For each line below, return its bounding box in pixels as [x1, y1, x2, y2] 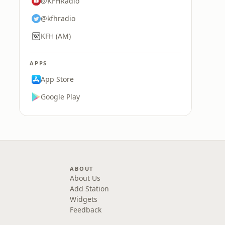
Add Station [70, 184, 109, 193]
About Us [70, 173, 101, 183]
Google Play [41, 92, 80, 101]
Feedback [70, 205, 102, 214]
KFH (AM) [41, 31, 71, 41]
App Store [41, 74, 74, 84]
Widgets [70, 194, 98, 204]
